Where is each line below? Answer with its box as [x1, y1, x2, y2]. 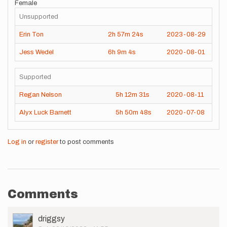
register [35, 138, 58, 145]
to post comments [58, 138, 114, 145]
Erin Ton [19, 30, 44, 38]
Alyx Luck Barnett [19, 109, 71, 116]
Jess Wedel [19, 48, 54, 56]
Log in [8, 138, 26, 145]
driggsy [38, 214, 65, 223]
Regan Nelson [19, 91, 62, 98]
